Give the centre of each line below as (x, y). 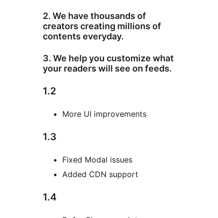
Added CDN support (100, 174)
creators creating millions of (102, 26)
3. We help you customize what (108, 58)
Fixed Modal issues (97, 160)
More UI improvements (104, 114)
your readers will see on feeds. (107, 69)
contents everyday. (83, 36)
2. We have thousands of (94, 16)
